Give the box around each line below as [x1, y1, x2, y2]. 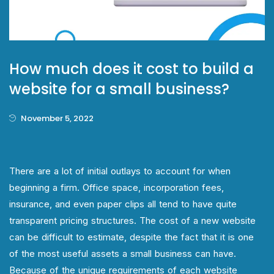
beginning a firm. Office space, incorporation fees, [9, 181, 224, 193]
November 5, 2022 [19, 112, 94, 124]
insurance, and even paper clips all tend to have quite [9, 198, 237, 210]
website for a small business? [9, 78, 229, 99]
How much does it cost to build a [9, 58, 254, 79]
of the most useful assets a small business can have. [9, 247, 236, 259]
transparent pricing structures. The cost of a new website [9, 214, 256, 226]
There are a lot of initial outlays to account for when [9, 165, 231, 177]
